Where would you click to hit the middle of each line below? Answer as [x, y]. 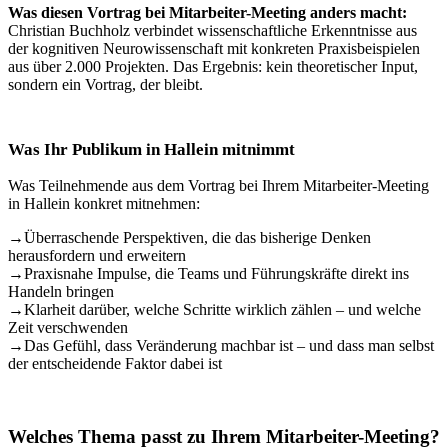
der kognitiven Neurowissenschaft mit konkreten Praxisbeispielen [214, 48]
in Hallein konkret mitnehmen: [104, 203]
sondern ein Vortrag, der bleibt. [105, 84]
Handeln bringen [61, 291]
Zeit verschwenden [68, 327]
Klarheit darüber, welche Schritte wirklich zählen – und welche [222, 309]
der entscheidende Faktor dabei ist [115, 363]
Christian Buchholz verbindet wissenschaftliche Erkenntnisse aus [212, 30]
